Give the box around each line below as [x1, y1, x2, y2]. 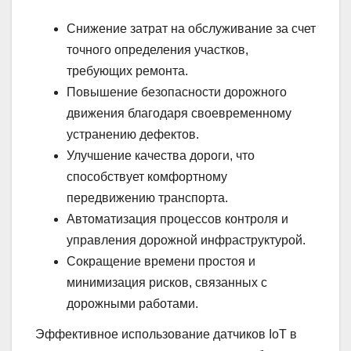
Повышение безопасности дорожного [67, 85, 287, 99]
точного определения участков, [67, 42, 248, 56]
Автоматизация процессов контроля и [67, 212, 288, 226]
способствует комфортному [67, 169, 227, 183]
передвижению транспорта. [67, 190, 228, 204]
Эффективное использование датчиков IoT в [35, 327, 297, 342]
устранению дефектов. [67, 127, 199, 141]
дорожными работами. [67, 296, 198, 310]
